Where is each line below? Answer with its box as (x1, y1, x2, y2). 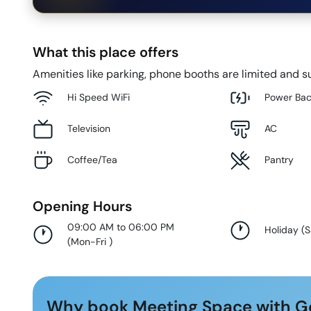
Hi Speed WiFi (67, 91, 130, 104)
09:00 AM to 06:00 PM (67, 220, 174, 233)
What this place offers (33, 42, 178, 61)
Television (67, 122, 110, 135)
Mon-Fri (71, 235, 109, 248)
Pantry (264, 153, 294, 167)
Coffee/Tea (67, 153, 117, 167)
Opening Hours (33, 196, 132, 215)
